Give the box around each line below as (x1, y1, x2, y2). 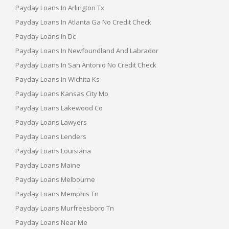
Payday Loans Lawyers (15, 117, 87, 127)
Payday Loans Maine (15, 160, 80, 170)
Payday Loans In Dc (15, 31, 76, 41)
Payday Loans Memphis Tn (15, 189, 99, 198)
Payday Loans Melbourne (15, 174, 95, 184)
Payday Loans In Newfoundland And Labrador (15, 45, 158, 55)
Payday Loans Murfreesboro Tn (15, 203, 114, 213)
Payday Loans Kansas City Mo (15, 88, 108, 98)
